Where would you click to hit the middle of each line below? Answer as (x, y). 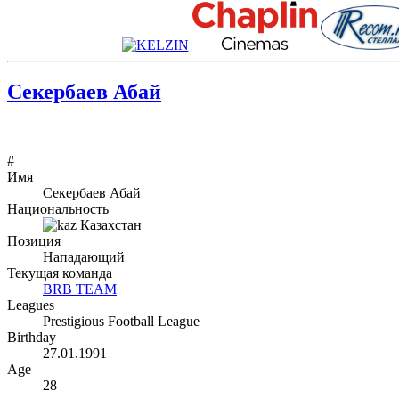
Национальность (58, 208)
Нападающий (84, 256)
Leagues (31, 305)
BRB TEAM (80, 289)
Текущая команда (60, 273)
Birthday (32, 337)
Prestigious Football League (121, 321)
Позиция (34, 240)
